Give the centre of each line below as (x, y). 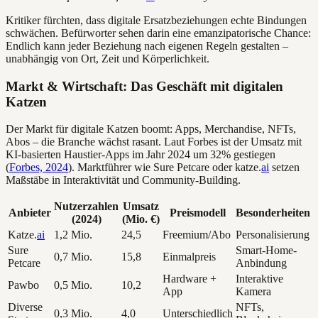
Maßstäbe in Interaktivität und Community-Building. (123, 180)
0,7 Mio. (73, 257)
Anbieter (29, 213)
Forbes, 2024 (39, 168)
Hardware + (190, 279)
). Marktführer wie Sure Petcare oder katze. (165, 168)
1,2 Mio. (73, 235)
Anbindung (261, 263)
